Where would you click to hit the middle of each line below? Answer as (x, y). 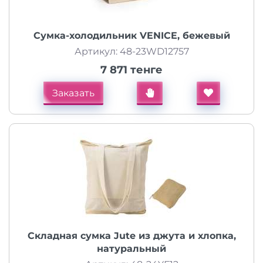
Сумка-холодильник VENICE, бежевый (131, 36)
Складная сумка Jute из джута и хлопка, (131, 236)
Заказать (73, 93)
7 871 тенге (131, 70)
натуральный (131, 249)
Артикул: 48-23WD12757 (131, 51)
